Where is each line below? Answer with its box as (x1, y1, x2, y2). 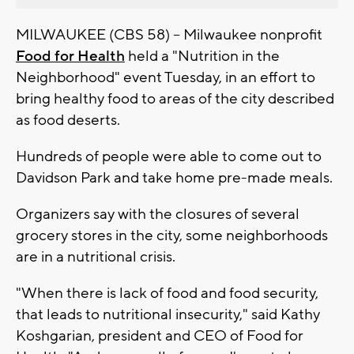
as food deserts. (16, 110, 123, 130)
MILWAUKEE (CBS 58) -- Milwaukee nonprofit (16, 24, 322, 44)
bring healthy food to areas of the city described (16, 88, 334, 108)
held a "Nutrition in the (125, 46, 280, 66)
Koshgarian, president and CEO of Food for (16, 326, 303, 345)
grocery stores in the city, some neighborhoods (16, 225, 328, 245)
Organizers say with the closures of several (16, 204, 299, 224)
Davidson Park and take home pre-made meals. (16, 168, 336, 187)
